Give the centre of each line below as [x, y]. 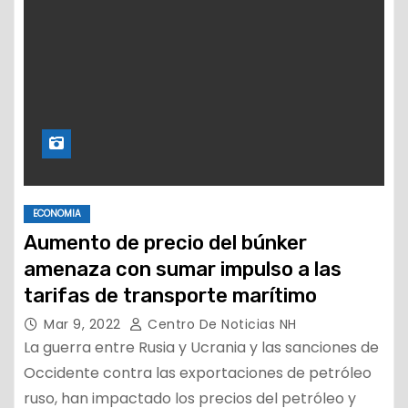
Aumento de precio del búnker [165, 243]
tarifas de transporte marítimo [170, 296]
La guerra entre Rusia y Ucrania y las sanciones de [201, 347]
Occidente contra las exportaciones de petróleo [198, 373]
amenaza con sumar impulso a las [183, 269]
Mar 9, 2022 [84, 324]
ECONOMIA [57, 214]
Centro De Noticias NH [220, 324]
